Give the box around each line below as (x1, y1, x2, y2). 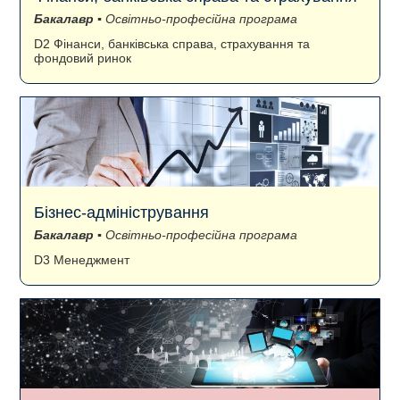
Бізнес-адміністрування (34, 203, 209, 221)
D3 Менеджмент (34, 252, 129, 267)
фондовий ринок (34, 51, 131, 65)
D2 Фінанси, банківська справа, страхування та (34, 37, 310, 51)
